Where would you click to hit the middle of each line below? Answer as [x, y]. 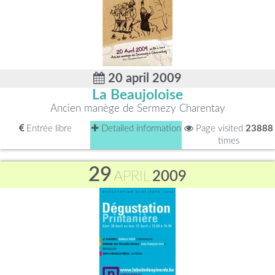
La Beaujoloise [137, 95]
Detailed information [140, 129]
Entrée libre [48, 129]
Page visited [219, 129]
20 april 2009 [143, 79]
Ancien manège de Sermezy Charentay [137, 108]
